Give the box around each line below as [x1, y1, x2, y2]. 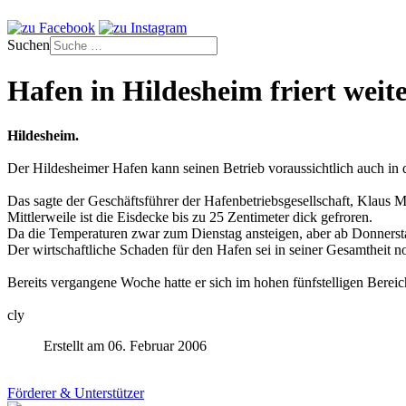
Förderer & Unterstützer [7, 384, 144, 401]
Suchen [7, 37, 50, 53]
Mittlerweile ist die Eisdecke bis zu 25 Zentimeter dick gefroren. [7, 208, 372, 225]
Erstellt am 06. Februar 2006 [43, 337, 207, 353]
